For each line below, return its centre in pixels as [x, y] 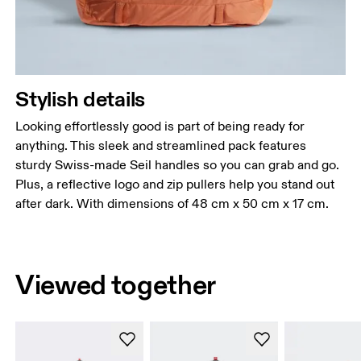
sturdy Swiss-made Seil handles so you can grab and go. [178, 166]
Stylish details [81, 99]
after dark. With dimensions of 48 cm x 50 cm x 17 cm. [172, 204]
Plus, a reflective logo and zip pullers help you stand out [175, 185]
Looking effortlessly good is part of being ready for [160, 127]
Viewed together [116, 285]
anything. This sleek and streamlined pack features [161, 146]
